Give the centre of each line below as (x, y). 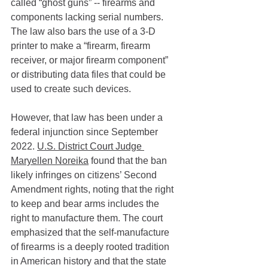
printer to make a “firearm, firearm (82, 46)
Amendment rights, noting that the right (93, 190)
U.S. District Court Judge (91, 147)
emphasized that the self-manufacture (91, 233)
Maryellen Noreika (50, 161)
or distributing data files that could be (89, 75)
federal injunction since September (86, 132)
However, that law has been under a (88, 118)
